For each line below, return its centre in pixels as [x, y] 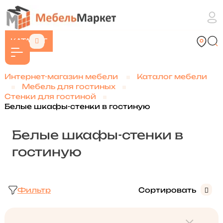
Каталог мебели [172, 76]
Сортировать [167, 190]
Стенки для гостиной [50, 96]
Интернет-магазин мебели [61, 76]
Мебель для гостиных [68, 86]
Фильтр [34, 190]
